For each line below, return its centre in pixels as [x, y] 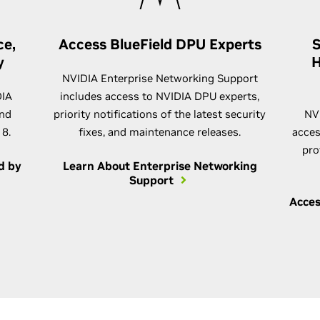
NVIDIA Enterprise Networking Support [160, 78]
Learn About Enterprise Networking [160, 166]
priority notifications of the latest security [160, 114]
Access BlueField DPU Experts [160, 44]
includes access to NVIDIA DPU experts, [160, 96]
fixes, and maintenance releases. [160, 132]
